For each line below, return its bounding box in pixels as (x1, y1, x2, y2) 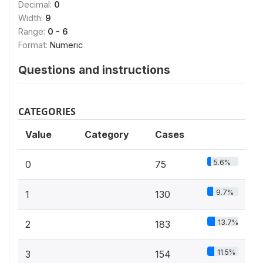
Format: (18, 40, 50, 50)
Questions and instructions (18, 63, 170, 77)
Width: (18, 13, 45, 23)
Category (85, 129, 129, 140)
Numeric (50, 40, 83, 50)
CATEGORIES (18, 105, 76, 118)
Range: (18, 26, 48, 36)
